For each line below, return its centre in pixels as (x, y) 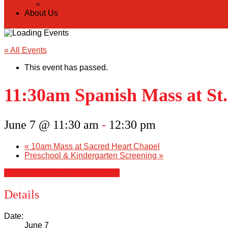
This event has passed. (66, 68)
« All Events (25, 50)
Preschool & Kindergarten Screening (92, 156)
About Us (41, 13)
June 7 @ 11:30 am (51, 125)
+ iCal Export (96, 173)
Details (22, 195)
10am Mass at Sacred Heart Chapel (94, 147)
